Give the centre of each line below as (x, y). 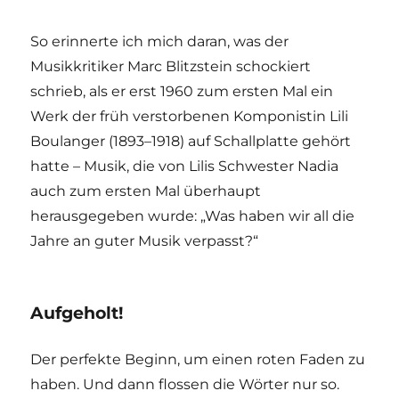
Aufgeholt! (77, 313)
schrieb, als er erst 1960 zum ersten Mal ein (182, 91)
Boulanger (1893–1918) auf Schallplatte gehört (191, 141)
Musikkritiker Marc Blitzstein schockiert (171, 66)
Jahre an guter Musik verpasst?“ (145, 240)
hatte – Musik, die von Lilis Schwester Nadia (185, 166)
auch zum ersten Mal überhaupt (146, 191)
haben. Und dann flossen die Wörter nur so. (185, 384)
